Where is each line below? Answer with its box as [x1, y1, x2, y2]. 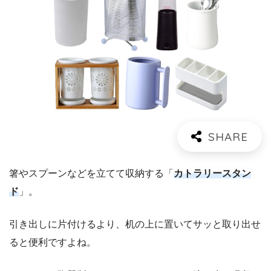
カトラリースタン [174, 168, 251, 179]
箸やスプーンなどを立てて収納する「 [9, 168, 174, 179]
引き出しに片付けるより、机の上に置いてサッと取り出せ [9, 219, 261, 230]
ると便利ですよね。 [9, 237, 96, 248]
